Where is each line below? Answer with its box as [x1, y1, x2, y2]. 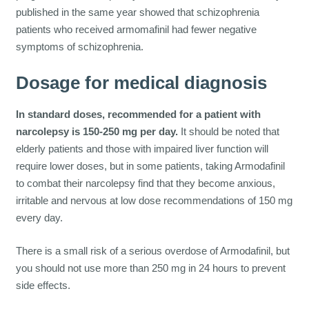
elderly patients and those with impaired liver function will [15, 143, 268, 155]
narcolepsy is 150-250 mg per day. [15, 126, 178, 138]
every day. [15, 212, 63, 224]
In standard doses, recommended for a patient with [15, 108, 261, 121]
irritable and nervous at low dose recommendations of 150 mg [15, 195, 292, 207]
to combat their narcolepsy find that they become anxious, [15, 177, 275, 190]
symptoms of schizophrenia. [15, 40, 143, 52]
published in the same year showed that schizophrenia [15, 6, 259, 18]
